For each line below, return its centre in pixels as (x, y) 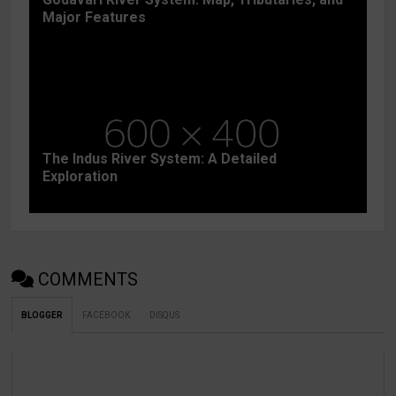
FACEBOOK (107, 315)
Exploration (80, 176)
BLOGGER (42, 315)
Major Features (95, 17)
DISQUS (165, 315)
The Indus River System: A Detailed (160, 158)
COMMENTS (88, 279)
